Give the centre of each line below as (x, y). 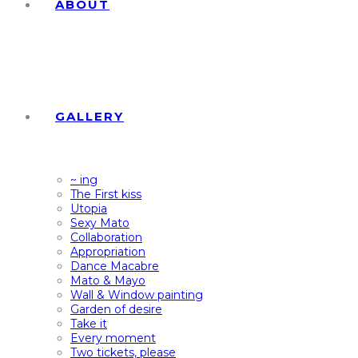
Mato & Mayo (108, 280)
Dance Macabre (115, 266)
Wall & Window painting (137, 295)
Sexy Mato (100, 223)
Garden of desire (116, 309)
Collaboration (106, 237)
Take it (89, 324)
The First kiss (106, 194)
